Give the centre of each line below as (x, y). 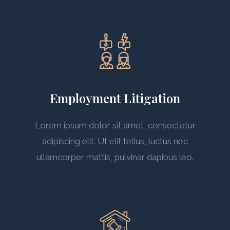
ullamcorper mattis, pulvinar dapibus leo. (115, 157)
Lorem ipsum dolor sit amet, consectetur (115, 125)
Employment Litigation (115, 98)
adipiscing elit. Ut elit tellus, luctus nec (115, 141)
